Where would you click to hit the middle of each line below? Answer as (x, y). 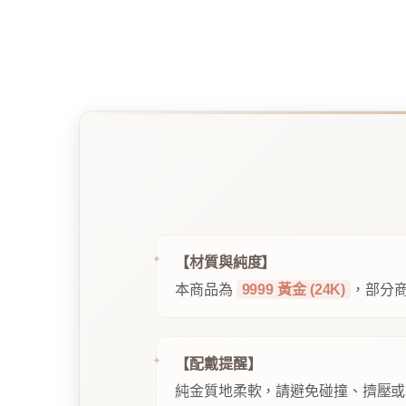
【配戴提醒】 (218, 364)
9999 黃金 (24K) (294, 290)
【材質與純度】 (226, 262)
